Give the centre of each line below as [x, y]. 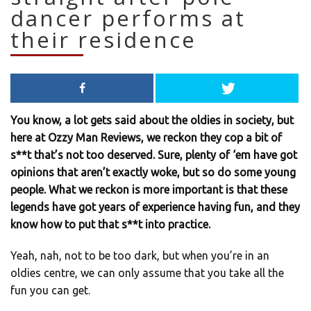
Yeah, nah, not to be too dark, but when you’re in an [140, 255]
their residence [103, 39]
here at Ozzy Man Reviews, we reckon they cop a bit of [146, 137]
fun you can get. [50, 290]
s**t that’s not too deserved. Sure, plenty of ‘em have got [154, 154]
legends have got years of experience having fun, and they [155, 207]
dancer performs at [128, 18]
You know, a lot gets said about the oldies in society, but [152, 120]
